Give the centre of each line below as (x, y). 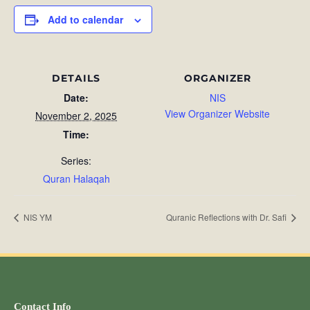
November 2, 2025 (76, 116)
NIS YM (37, 217)
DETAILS (76, 78)
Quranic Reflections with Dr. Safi (227, 217)
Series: (76, 161)
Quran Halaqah (76, 179)
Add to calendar (85, 19)
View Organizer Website (217, 113)
